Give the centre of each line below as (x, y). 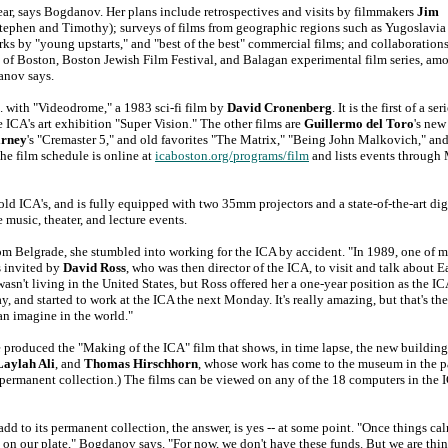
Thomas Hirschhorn (141, 364)
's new (430, 124)
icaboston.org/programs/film (232, 156)
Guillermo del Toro (359, 124)
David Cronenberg (279, 108)
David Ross (94, 268)
